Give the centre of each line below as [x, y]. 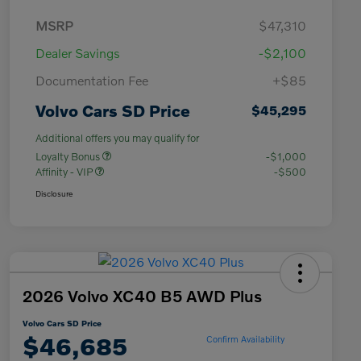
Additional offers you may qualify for [117, 138]
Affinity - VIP [65, 172]
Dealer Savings [78, 53]
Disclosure [54, 194]
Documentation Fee [92, 81]
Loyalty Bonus [69, 157]
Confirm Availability [245, 338]
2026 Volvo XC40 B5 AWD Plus [142, 296]
